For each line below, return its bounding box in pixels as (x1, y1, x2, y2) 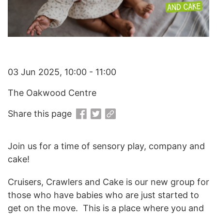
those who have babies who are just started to (8, 190, 199, 201)
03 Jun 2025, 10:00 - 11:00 (8, 67, 116, 77)
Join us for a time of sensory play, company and (8, 141, 205, 152)
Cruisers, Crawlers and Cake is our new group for (8, 177, 209, 187)
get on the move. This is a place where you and (8, 203, 204, 214)
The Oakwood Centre (8, 88, 96, 98)
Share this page (8, 108, 72, 119)
